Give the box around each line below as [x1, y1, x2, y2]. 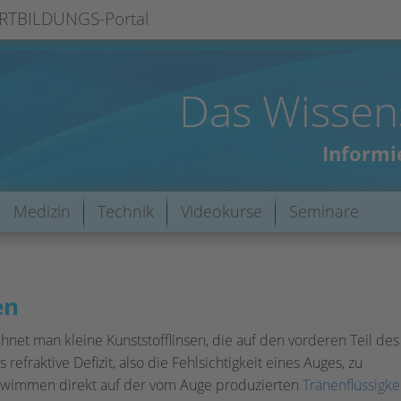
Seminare [289, 200, 359, 222]
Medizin [13, 200, 71, 222]
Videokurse [181, 200, 262, 222]
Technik [98, 200, 154, 222]
